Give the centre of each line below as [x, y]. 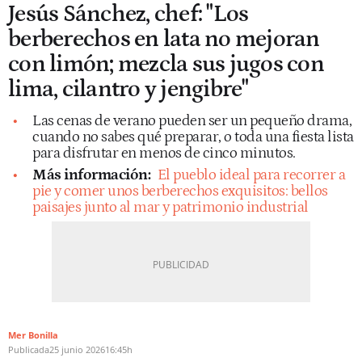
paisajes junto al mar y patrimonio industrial [170, 207]
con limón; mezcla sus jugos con [166, 64]
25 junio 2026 [77, 349]
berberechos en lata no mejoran [164, 39]
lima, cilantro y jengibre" [128, 89]
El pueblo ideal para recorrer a [251, 175]
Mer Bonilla [33, 335]
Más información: [93, 175]
